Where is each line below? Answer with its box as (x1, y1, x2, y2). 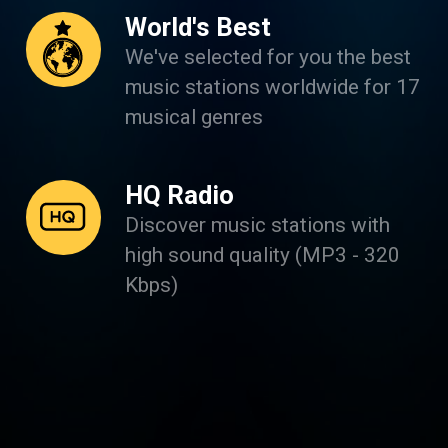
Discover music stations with (124, 212, 390, 237)
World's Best (124, 11, 271, 42)
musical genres (124, 104, 263, 129)
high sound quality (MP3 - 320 (124, 242, 400, 267)
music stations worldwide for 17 (124, 74, 420, 99)
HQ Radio (124, 179, 234, 210)
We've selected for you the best (124, 44, 411, 69)
